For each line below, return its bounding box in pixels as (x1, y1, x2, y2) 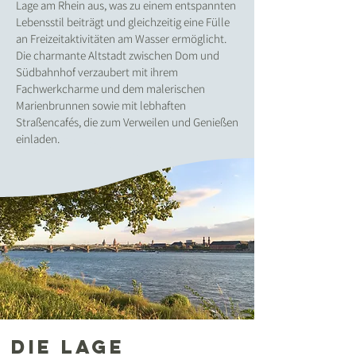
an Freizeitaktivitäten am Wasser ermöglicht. (16, 31, 226, 46)
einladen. (16, 131, 60, 146)
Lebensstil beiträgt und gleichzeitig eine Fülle (16, 14, 230, 29)
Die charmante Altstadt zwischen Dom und (16, 48, 219, 63)
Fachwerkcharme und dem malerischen (16, 81, 205, 96)
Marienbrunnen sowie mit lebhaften (16, 98, 186, 113)
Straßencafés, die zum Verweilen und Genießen (16, 114, 238, 130)
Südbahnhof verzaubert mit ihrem (16, 64, 178, 79)
